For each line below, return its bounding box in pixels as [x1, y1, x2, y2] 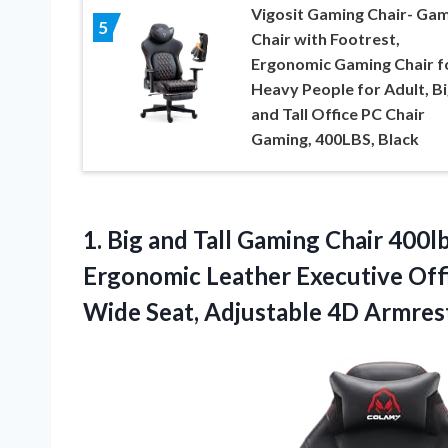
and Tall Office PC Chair [250, 104, 425, 124]
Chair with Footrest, [250, 29, 400, 49]
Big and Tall [107, 225, 232, 255]
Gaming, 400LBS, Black [250, 129, 419, 149]
